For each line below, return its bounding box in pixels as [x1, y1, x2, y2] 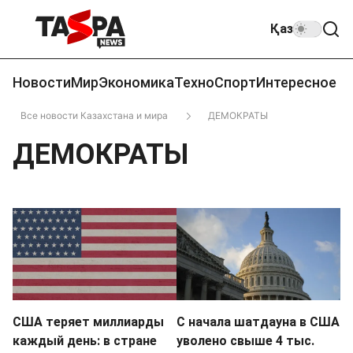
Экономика [98, 74, 174, 91]
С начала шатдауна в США [176, 314, 340, 329]
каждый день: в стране [13, 333, 157, 348]
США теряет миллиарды [13, 314, 164, 329]
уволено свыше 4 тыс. [176, 333, 314, 348]
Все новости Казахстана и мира [20, 109, 168, 121]
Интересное [256, 74, 336, 91]
